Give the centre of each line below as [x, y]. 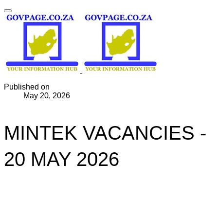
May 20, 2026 [47, 96]
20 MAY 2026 [62, 159]
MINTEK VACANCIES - [105, 133]
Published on [27, 87]
